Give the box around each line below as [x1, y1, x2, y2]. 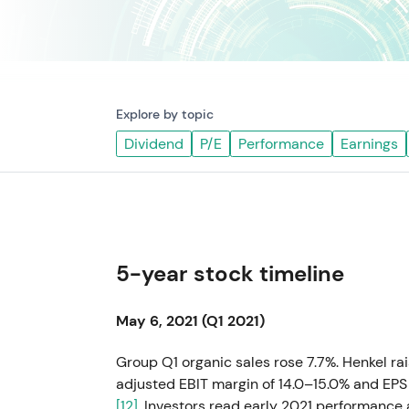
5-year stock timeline [116, 259, 344, 288]
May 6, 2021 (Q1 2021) [116, 311, 265, 330]
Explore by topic [116, 106, 214, 122]
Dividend [124, 134, 184, 153]
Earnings [341, 134, 398, 153]
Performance [238, 134, 324, 153]
